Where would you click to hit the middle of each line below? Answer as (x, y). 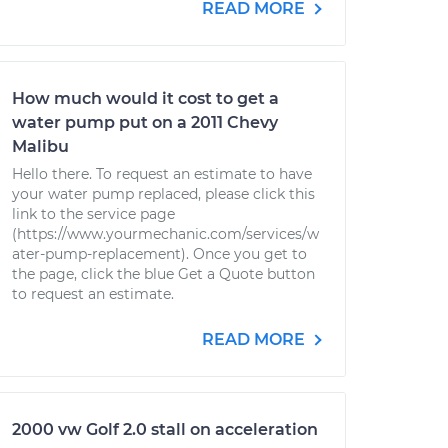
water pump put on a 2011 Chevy (145, 122)
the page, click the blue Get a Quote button (163, 274)
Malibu (40, 146)
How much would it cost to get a (145, 98)
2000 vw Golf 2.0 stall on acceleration (165, 429)
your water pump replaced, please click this (163, 194)
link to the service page (93, 214)
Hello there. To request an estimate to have (162, 174)
